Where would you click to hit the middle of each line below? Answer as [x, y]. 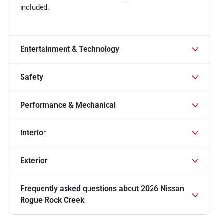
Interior [33, 132]
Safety [32, 77]
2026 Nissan [163, 188]
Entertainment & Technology [70, 49]
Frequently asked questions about [80, 188]
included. [35, 7]
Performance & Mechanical [68, 105]
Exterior [34, 160]
